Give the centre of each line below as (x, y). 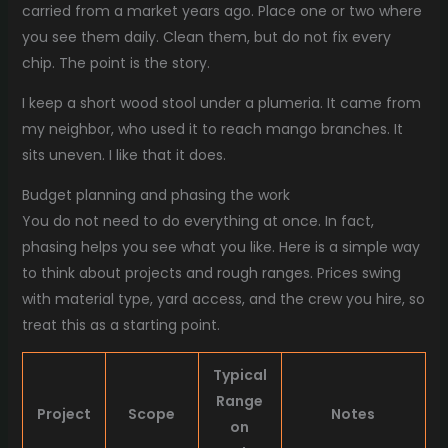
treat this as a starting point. (120, 324)
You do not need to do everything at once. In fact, (197, 220)
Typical (239, 374)
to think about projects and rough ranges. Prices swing (211, 272)
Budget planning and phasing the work (155, 194)
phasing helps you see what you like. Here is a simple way (220, 246)
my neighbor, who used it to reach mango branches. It (212, 128)
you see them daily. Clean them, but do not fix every (206, 36)
